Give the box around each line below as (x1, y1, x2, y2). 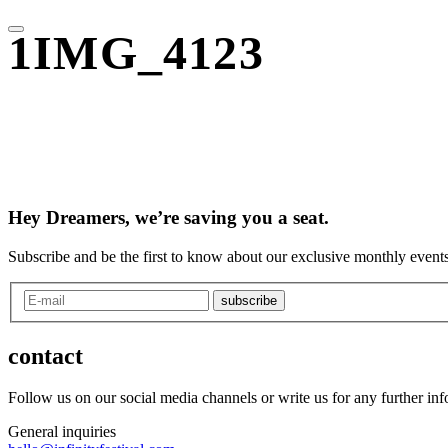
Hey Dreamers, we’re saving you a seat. (8, 207, 329, 229)
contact (8, 342, 83, 369)
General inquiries (8, 423, 116, 441)
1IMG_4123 (8, 26, 264, 80)
